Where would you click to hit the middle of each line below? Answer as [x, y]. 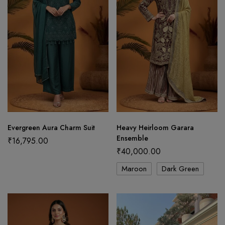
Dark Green [180, 168]
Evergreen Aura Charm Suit [51, 127]
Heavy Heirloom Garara [155, 127]
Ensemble [132, 138]
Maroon [134, 168]
